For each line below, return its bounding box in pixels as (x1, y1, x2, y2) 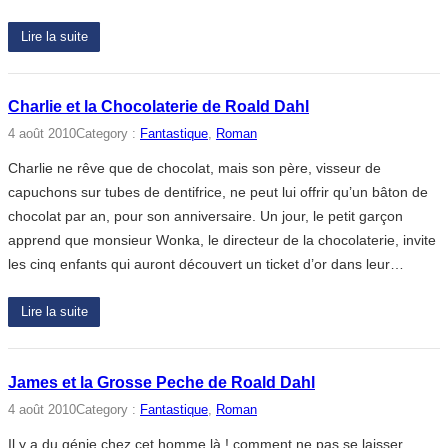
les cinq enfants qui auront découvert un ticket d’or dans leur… (8, 256, 404, 273)
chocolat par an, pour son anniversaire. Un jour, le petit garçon (8, 208, 403, 225)
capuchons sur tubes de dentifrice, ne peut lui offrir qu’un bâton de (8, 184, 428, 201)
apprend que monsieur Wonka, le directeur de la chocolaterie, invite (8, 232, 436, 249)
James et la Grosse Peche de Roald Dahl (8, 373, 315, 391)
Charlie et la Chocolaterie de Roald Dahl (8, 98, 309, 116)
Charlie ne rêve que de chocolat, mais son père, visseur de (8, 160, 381, 177)
